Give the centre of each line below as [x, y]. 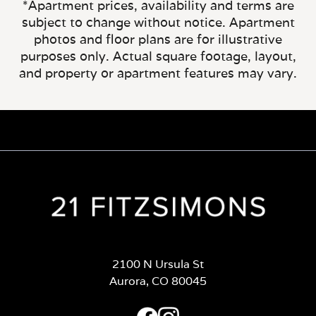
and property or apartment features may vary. [158, 73]
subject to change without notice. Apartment [158, 22]
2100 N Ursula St [158, 264]
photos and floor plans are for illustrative [158, 39]
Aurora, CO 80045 [158, 281]
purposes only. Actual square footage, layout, [158, 56]
